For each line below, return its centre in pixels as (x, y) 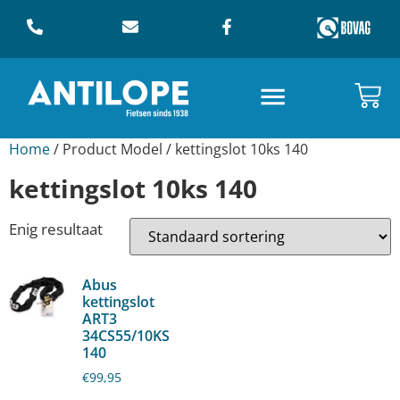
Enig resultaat (56, 229)
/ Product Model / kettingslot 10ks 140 (179, 149)
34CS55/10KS (126, 336)
